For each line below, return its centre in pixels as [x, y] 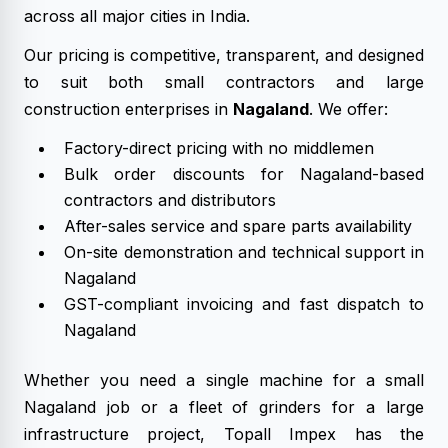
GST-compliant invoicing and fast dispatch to [244, 304]
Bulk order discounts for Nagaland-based [244, 174]
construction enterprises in [128, 109]
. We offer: [348, 109]
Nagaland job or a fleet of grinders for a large [224, 407]
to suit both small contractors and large [224, 82]
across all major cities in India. [137, 16]
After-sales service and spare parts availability [238, 226]
